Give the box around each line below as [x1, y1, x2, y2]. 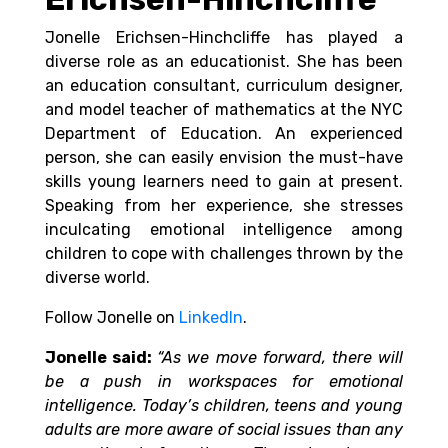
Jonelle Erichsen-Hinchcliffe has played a [45, 28, 403, 48]
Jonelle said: [45, 348, 158, 368]
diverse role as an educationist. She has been [45, 52, 403, 72]
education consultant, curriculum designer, [70, 76, 403, 96]
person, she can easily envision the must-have [45, 148, 403, 168]
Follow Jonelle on [45, 308, 179, 328]
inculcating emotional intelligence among [45, 220, 403, 240]
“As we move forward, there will [157, 348, 404, 368]
